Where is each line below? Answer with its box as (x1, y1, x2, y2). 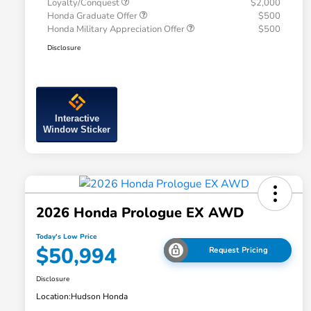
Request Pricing (208, 244, 268, 255)
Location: (36, 291, 71, 303)
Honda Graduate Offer (47, 10, 140, 23)
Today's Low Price (36, 232, 96, 242)
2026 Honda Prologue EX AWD (36, 203, 244, 223)
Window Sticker (43, 124, 110, 135)
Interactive (54, 113, 99, 124)
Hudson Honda (71, 291, 128, 303)
